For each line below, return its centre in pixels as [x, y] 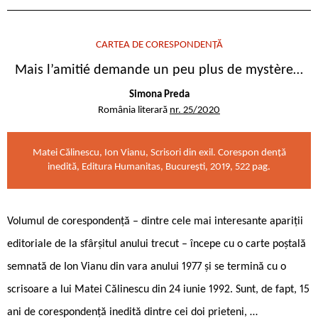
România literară [134, 111]
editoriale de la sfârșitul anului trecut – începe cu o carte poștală [157, 245]
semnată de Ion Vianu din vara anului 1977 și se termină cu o [147, 267]
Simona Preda [159, 95]
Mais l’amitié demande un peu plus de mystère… [159, 71]
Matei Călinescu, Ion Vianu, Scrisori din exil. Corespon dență [159, 153]
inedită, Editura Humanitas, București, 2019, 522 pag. [159, 168]
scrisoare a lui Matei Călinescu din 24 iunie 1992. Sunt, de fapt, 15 [158, 290]
